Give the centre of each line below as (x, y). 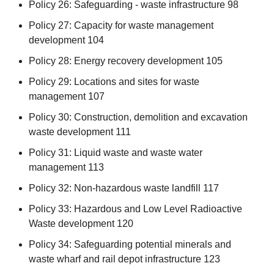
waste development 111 (80, 131)
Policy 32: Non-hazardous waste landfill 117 (124, 188)
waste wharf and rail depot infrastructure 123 (124, 259)
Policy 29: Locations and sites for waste (114, 81)
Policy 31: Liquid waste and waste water (115, 152)
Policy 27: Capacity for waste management (121, 25)
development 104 (66, 40)
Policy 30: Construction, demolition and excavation (138, 117)
